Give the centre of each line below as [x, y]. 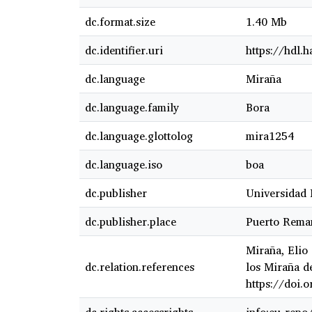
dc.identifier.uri [124, 50]
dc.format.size [120, 22]
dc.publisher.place [131, 222]
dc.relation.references [140, 267]
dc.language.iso [124, 165]
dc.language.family [132, 108]
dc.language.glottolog [139, 136]
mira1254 [270, 136]
